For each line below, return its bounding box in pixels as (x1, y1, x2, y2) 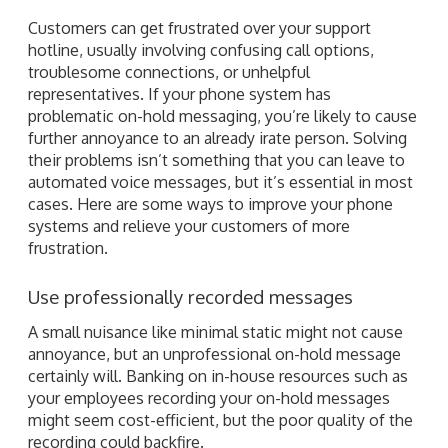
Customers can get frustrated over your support (28, 17, 371, 38)
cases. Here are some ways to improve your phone (28, 193, 393, 214)
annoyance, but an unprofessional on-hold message (28, 343, 401, 364)
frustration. (28, 237, 108, 258)
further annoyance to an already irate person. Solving (28, 127, 407, 148)
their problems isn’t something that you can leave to (28, 149, 405, 170)
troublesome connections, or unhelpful (28, 61, 310, 82)
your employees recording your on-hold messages (28, 387, 390, 408)
